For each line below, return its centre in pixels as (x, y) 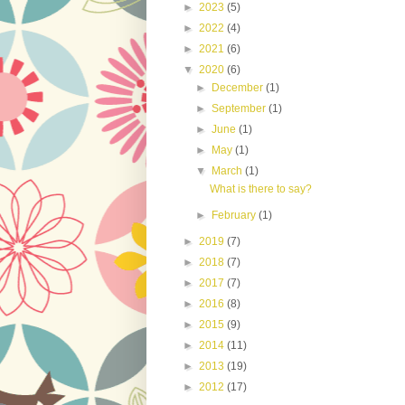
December (239, 88)
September (240, 109)
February (235, 216)
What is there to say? (260, 189)
